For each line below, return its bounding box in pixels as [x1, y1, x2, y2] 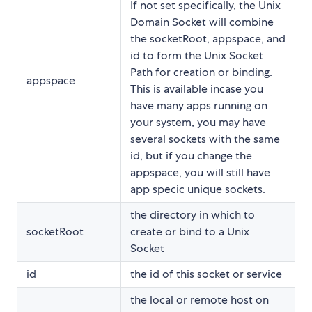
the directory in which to [130, 207, 255, 222]
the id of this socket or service [130, 266, 282, 281]
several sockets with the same [130, 131, 280, 146]
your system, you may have [130, 114, 266, 130]
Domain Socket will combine [130, 14, 274, 29]
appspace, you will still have [130, 164, 270, 180]
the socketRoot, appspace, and [130, 31, 286, 46]
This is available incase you [130, 81, 263, 96]
